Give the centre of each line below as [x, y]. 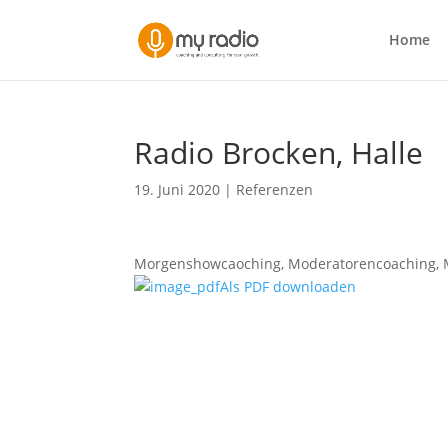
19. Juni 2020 [177, 189]
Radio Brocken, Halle [279, 152]
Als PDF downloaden [288, 286]
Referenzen [275, 189]
